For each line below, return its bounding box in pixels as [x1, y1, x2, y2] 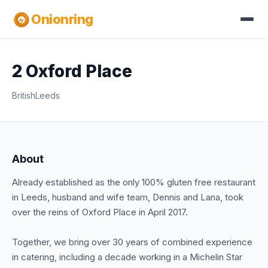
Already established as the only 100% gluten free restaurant [12, 176, 255, 188]
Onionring [31, 11, 93, 27]
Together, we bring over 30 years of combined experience [12, 236, 252, 248]
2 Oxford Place [12, 61, 132, 81]
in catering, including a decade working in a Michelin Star [12, 251, 242, 263]
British [12, 90, 35, 100]
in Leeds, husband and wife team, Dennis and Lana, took [12, 191, 243, 203]
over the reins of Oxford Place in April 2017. [12, 206, 188, 218]
